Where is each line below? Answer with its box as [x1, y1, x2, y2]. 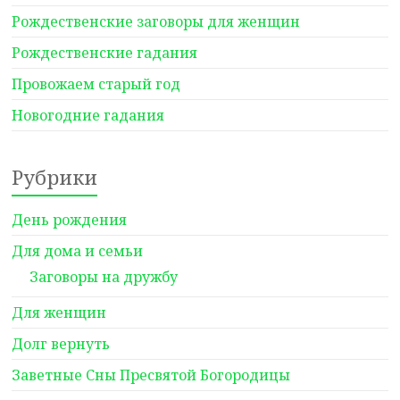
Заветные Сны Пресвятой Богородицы [12, 365, 291, 385]
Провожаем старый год [12, 74, 181, 94]
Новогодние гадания [12, 105, 165, 125]
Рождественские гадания [12, 43, 198, 62]
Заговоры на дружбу [29, 267, 179, 287]
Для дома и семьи [12, 241, 144, 261]
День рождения [12, 210, 128, 229]
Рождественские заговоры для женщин [12, 12, 301, 31]
